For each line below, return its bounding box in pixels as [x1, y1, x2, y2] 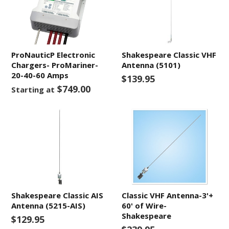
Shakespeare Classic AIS [11, 190, 104, 200]
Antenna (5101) [122, 60, 181, 70]
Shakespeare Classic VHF [122, 50, 217, 60]
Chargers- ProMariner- [11, 60, 99, 70]
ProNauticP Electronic [11, 50, 96, 60]
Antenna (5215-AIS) [11, 200, 86, 211]
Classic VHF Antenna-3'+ [122, 190, 214, 200]
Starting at [11, 84, 55, 95]
